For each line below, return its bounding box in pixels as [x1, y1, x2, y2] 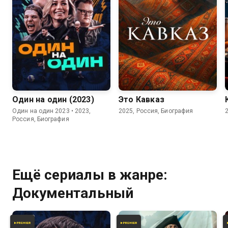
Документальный [12, 184, 133, 202]
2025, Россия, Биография [119, 107, 193, 115]
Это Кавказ [119, 94, 164, 104]
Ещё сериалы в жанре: [12, 166, 167, 183]
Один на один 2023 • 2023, [12, 107, 91, 115]
